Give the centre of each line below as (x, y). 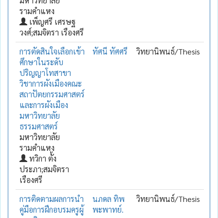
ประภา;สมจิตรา (44, 169)
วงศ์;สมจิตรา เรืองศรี (52, 32)
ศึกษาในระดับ (41, 62)
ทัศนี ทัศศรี (110, 51)
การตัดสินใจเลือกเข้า (52, 51)
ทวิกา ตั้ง (42, 158)
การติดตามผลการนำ (52, 199)
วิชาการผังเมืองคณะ (51, 83)
